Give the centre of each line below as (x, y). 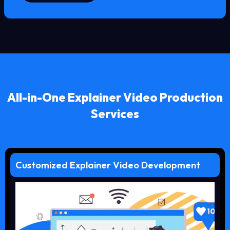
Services (115, 113)
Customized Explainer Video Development (108, 165)
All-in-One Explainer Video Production (115, 97)
